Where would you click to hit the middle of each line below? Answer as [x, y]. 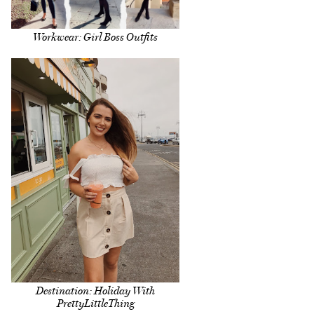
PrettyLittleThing [95, 304]
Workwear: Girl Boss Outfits [95, 37]
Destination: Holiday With [95, 291]
